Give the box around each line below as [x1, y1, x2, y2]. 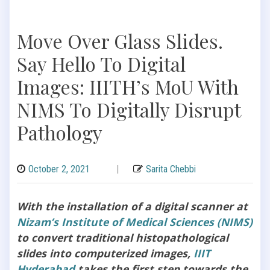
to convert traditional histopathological [17, 230, 228, 245]
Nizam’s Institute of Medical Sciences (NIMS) [17, 214, 253, 229]
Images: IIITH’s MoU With [17, 73, 239, 99]
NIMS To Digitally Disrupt [17, 96, 240, 122]
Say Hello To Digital [17, 50, 186, 77]
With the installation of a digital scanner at [17, 198, 248, 213]
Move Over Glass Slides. [17, 27, 223, 54]
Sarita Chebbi [146, 163, 196, 175]
